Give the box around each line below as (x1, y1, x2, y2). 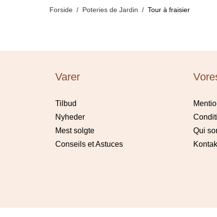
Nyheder (55, 113, 85, 121)
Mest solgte (55, 126, 94, 135)
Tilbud (55, 99, 77, 108)
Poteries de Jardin (82, 6, 138, 14)
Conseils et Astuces (55, 140, 123, 148)
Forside (49, 6, 73, 14)
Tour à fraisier (148, 6, 190, 14)
